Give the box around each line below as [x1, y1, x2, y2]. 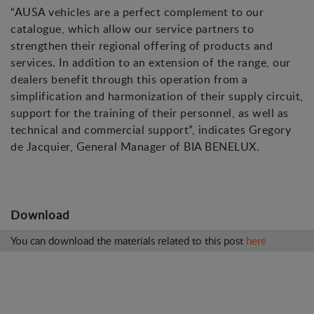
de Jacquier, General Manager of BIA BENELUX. [11, 139, 259, 155]
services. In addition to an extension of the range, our [11, 55, 291, 71]
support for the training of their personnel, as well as [11, 105, 289, 121]
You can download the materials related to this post [11, 233, 246, 248]
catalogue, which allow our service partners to [11, 21, 254, 37]
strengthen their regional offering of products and [11, 38, 273, 54]
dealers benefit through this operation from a [11, 71, 248, 88]
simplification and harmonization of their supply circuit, [11, 88, 303, 104]
